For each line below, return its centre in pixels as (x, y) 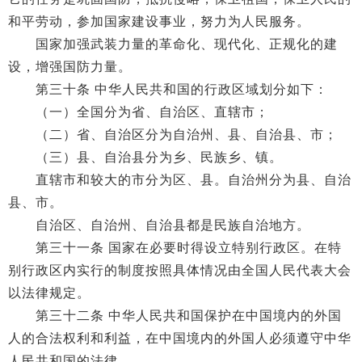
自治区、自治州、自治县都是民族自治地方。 (159, 225)
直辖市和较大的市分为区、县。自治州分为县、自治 (180, 180)
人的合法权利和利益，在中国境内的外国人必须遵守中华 (180, 338)
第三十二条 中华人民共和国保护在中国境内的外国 (175, 316)
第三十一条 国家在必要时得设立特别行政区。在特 (175, 248)
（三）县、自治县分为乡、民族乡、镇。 (145, 157)
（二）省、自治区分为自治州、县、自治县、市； (173, 135)
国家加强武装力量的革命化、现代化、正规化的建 (173, 44)
